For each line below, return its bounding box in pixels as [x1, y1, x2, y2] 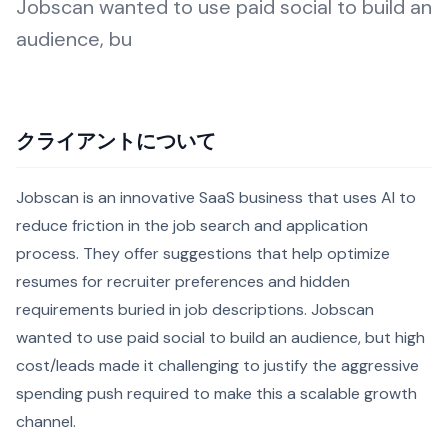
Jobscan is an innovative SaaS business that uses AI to [16, 187, 416, 208]
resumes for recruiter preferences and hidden [16, 271, 350, 292]
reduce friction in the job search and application [16, 215, 368, 236]
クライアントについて [16, 127, 216, 155]
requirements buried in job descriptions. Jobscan [16, 299, 374, 320]
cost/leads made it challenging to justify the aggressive [16, 355, 419, 376]
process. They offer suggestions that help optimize [16, 243, 390, 264]
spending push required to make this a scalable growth [16, 383, 417, 404]
